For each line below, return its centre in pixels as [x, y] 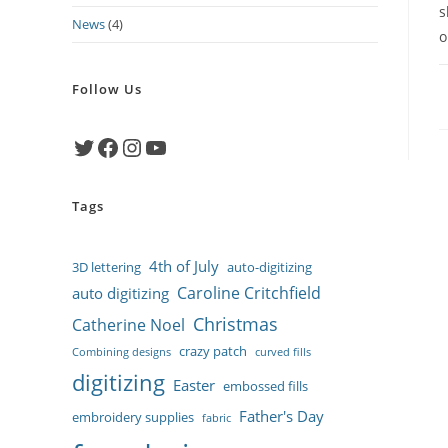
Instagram [153, 146]
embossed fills [265, 386]
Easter [194, 385]
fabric [216, 418]
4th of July [184, 266]
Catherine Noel [128, 325]
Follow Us [107, 89]
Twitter [94, 146]
